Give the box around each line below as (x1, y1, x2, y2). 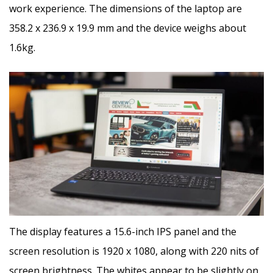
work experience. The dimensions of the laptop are (9, 2, 242, 16)
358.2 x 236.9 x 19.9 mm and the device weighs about (9, 21, 246, 35)
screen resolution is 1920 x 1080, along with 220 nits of (9, 244, 259, 258)
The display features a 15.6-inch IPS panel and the (9, 224, 236, 238)
